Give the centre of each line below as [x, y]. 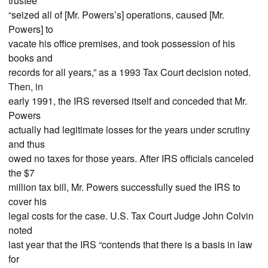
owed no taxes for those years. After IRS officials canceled [131, 158]
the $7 [22, 172]
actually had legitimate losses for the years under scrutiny [129, 129]
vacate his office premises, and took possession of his [122, 43]
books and [31, 57]
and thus [27, 144]
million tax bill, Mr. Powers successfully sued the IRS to [124, 187]
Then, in [26, 86]
